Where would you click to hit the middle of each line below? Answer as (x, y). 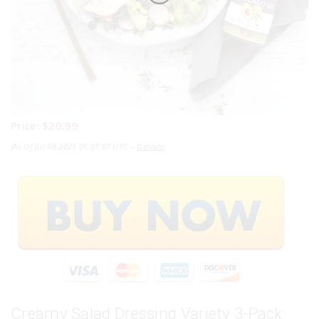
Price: (27, 126)
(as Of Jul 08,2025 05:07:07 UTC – (74, 147)
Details (150, 147)
